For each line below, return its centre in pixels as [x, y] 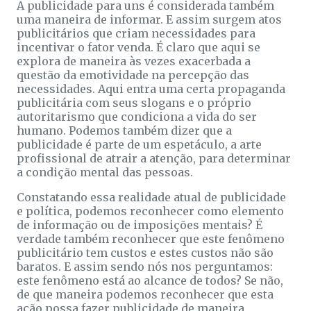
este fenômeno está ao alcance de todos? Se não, [150, 280]
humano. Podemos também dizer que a [124, 130]
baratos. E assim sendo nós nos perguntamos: [145, 266]
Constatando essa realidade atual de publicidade [151, 197]
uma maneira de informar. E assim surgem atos [149, 19]
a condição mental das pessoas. [105, 172]
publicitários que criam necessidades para [136, 33]
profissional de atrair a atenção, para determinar [154, 158]
